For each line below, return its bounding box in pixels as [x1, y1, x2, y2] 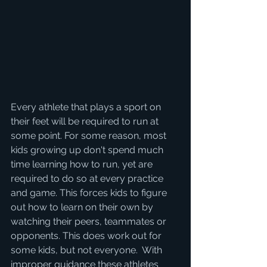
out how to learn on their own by [11, 201, 156, 213]
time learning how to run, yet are [11, 158, 155, 170]
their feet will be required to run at [11, 115, 161, 127]
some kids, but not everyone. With [11, 244, 164, 256]
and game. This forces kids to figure [11, 187, 169, 198]
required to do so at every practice [11, 172, 166, 184]
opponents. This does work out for [11, 229, 164, 241]
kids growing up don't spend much [11, 144, 166, 156]
